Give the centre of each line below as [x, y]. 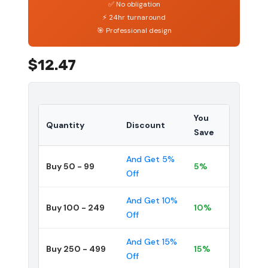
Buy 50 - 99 [70, 166]
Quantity [65, 125]
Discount [146, 125]
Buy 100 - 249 [75, 207]
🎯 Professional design [134, 30]
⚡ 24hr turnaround [134, 17]
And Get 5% [150, 159]
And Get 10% [152, 200]
